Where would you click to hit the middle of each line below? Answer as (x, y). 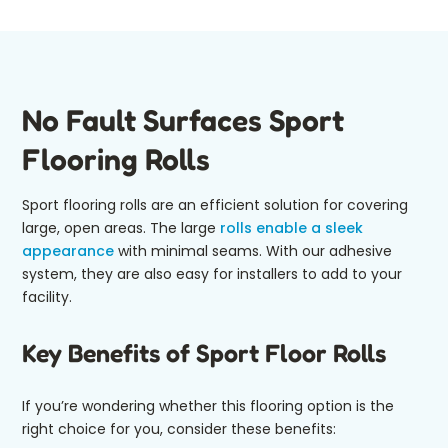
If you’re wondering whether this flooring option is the (208, 406)
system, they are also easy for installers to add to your (212, 274)
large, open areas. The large (121, 228)
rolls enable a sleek (291, 228)
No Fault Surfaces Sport (183, 120)
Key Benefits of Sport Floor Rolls (204, 353)
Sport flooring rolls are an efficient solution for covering (215, 205)
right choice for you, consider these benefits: (179, 429)
